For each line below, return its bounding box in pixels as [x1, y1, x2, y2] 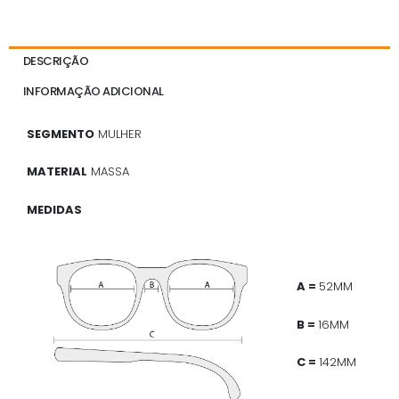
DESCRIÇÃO [22, 53, 89, 70]
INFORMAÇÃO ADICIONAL [22, 83, 164, 101]
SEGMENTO [27, 125, 94, 142]
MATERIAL [27, 163, 87, 181]
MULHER [94, 125, 142, 142]
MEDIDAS [27, 201, 85, 219]
